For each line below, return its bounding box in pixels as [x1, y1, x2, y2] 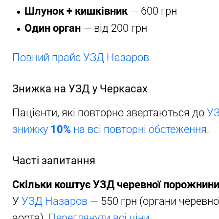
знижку [12, 123, 50, 135]
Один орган [24, 22, 81, 34]
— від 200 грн [81, 22, 147, 34]
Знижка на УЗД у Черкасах [12, 83, 148, 95]
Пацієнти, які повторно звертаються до [12, 107, 207, 119]
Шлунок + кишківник [24, 5, 128, 17]
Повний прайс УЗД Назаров [12, 51, 149, 64]
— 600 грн [128, 5, 177, 17]
